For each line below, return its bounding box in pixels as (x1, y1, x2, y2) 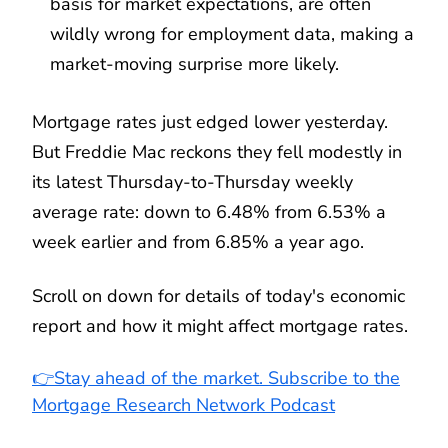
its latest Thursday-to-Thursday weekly (32, 169, 353, 194)
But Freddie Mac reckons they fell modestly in (32, 139, 402, 164)
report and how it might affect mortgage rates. (32, 313, 408, 338)
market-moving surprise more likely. (50, 51, 339, 76)
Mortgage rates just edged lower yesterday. (32, 109, 388, 134)
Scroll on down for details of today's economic (32, 283, 405, 308)
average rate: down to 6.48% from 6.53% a (32, 199, 386, 224)
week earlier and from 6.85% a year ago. (32, 229, 364, 254)
